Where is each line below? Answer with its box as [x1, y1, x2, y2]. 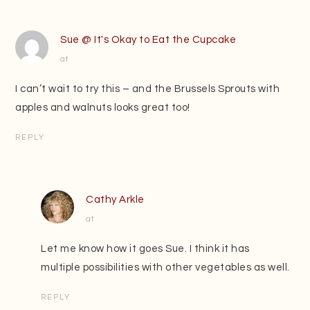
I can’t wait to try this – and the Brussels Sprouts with [15, 83, 280, 94]
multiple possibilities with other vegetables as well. [41, 262, 290, 273]
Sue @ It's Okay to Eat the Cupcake [60, 34, 237, 45]
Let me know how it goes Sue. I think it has [41, 243, 250, 254]
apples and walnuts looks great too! [15, 102, 190, 113]
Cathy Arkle [86, 194, 145, 205]
